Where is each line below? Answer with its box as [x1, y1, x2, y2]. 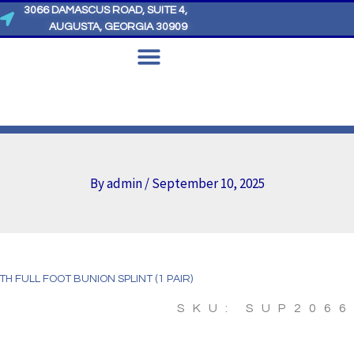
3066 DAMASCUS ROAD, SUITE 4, [24, 5, 188, 16]
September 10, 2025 [151, 175, 265, 193]
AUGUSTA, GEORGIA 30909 [49, 21, 188, 32]
